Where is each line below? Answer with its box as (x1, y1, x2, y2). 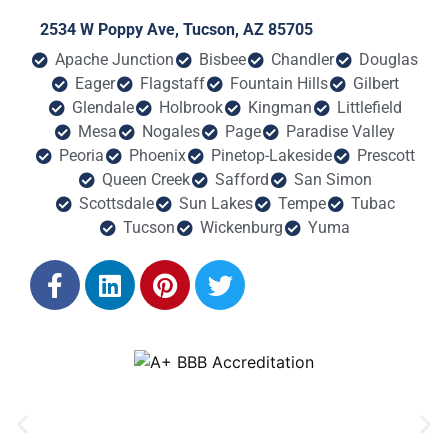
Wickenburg (200, 218, 283, 238)
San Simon (293, 170, 372, 190)
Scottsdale (78, 194, 154, 214)
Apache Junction (55, 50, 174, 70)
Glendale (71, 98, 134, 118)
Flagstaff (139, 74, 205, 94)
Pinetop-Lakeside (210, 146, 332, 166)
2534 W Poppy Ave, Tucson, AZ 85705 (40, 20, 313, 40)
